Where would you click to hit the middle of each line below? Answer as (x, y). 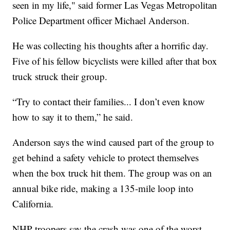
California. (33, 203)
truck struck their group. (60, 76)
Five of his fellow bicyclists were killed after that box (115, 61)
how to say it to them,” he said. (73, 117)
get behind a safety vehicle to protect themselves (106, 157)
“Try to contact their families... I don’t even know (109, 101)
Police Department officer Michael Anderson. (101, 20)
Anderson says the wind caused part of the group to (113, 142)
